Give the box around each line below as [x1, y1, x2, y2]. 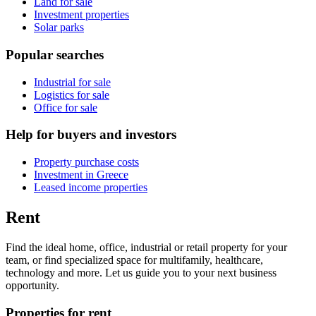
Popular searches [6, 47, 104, 62]
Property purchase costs [34, 156, 139, 169]
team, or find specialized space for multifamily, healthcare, [6, 253, 263, 266]
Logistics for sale [34, 88, 109, 101]
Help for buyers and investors [6, 127, 176, 142]
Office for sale [34, 101, 97, 114]
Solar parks [34, 21, 84, 34]
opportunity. [6, 279, 59, 291]
